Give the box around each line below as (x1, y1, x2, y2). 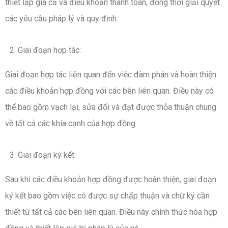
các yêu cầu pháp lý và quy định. (5, 13, 118, 23)
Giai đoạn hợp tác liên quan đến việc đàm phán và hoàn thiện (5, 69, 216, 79)
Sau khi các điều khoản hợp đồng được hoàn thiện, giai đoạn (5, 174, 216, 184)
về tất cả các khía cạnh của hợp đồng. (5, 118, 137, 128)
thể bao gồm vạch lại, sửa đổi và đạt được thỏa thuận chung (5, 102, 216, 112)
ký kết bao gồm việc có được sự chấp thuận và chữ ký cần (5, 190, 210, 201)
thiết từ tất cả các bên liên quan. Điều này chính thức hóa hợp (5, 207, 217, 217)
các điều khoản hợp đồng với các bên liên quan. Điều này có (5, 85, 214, 96)
